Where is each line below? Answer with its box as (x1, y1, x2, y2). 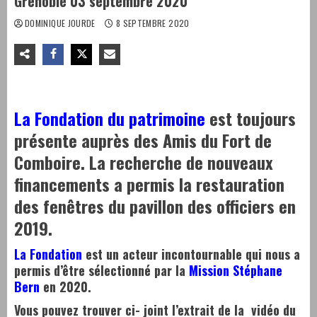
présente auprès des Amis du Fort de (14, 127, 272, 153)
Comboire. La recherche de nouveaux (14, 149, 273, 175)
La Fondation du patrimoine (14, 105, 205, 131)
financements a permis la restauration (14, 171, 284, 197)
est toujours (205, 105, 296, 131)
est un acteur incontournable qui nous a (82, 245, 300, 263)
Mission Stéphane (189, 261, 282, 279)
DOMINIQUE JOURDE (25, 17, 98, 29)
